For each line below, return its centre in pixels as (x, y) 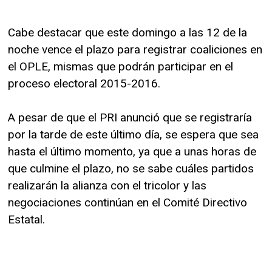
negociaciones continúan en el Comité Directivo (127, 202)
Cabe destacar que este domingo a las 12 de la (127, 32)
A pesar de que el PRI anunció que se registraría (130, 117)
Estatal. (26, 219)
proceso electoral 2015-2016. (84, 83)
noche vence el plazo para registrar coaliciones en (135, 49)
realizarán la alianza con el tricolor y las (107, 185)
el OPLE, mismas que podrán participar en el (121, 66)
